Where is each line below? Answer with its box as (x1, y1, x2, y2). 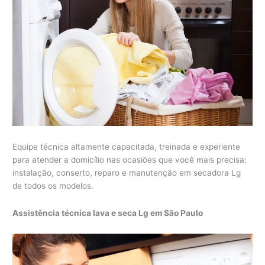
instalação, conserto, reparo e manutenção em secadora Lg (12, 168, 241, 178)
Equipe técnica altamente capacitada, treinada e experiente (12, 142, 241, 152)
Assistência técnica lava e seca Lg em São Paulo (12, 208, 203, 218)
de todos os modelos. (12, 181, 94, 191)
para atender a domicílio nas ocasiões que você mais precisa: (12, 155, 247, 165)
